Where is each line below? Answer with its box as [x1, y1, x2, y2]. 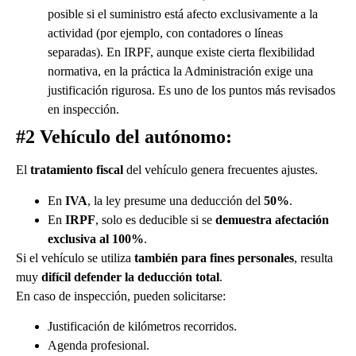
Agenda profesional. [48, 338, 149, 352]
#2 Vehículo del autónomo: [16, 126, 232, 148]
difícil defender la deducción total [41, 269, 219, 284]
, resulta [294, 250, 333, 265]
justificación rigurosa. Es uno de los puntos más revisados [48, 83, 335, 98]
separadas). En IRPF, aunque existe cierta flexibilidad [48, 45, 315, 60]
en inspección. [48, 103, 119, 117]
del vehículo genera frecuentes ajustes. [123, 163, 318, 177]
